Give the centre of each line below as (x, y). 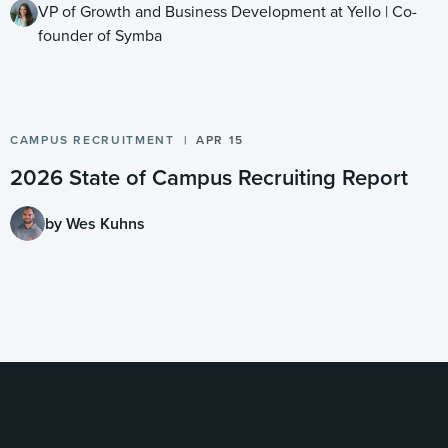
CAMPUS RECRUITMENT (92, 140)
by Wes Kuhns (95, 224)
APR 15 (220, 140)
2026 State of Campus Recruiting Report (209, 177)
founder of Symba (99, 35)
